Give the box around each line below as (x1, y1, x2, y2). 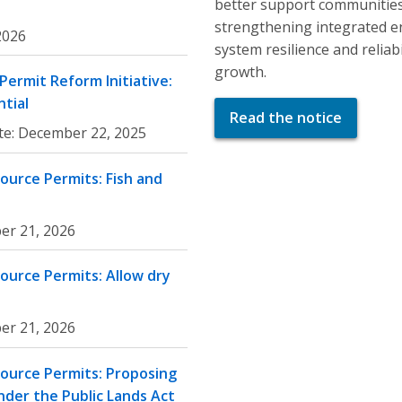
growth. (214, 61, 267, 82)
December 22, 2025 (18, 123, 146, 144)
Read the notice (230, 108, 342, 128)
